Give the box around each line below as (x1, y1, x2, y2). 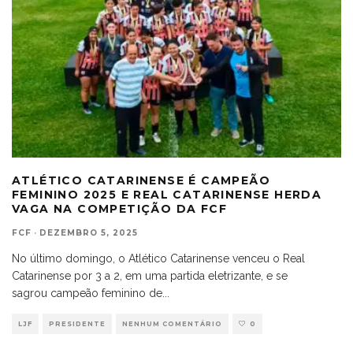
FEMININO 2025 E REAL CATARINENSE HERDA (12, 188, 322, 203)
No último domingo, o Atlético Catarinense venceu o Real (12, 252, 305, 266)
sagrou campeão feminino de (12, 287, 162, 300)
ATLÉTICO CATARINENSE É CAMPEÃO (12, 173, 270, 188)
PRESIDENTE (49, 320, 106, 329)
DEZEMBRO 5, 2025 (39, 228, 138, 239)
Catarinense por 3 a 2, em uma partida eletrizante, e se (12, 269, 288, 283)
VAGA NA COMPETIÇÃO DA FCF (12, 202, 227, 217)
